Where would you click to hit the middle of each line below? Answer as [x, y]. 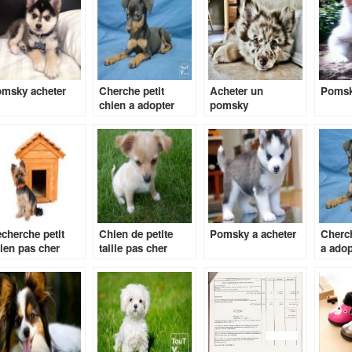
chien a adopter [136, 105]
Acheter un [236, 91]
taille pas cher [133, 248]
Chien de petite [136, 234]
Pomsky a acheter [253, 234]
